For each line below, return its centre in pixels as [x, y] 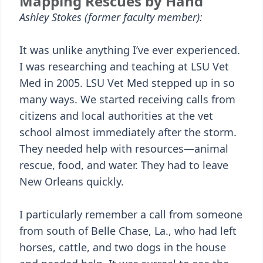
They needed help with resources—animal [124, 149]
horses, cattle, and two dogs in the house [123, 247]
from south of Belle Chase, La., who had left [128, 231]
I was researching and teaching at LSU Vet [124, 66]
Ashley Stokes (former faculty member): [111, 17]
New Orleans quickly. [72, 181]
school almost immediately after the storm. [128, 132]
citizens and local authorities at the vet [116, 116]
